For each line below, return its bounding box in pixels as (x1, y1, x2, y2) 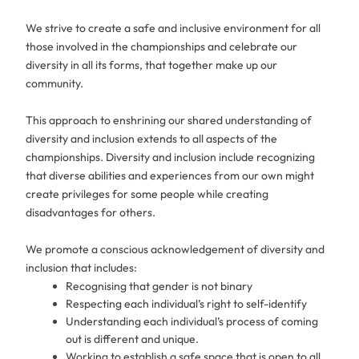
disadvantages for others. (26, 205, 156, 220)
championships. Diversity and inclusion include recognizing (26, 150, 316, 165)
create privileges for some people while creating (26, 187, 269, 202)
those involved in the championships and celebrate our (26, 39, 298, 54)
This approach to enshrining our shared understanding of (26, 113, 313, 128)
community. (26, 76, 84, 91)
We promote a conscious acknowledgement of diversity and (26, 242, 325, 257)
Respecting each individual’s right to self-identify (66, 296, 308, 312)
